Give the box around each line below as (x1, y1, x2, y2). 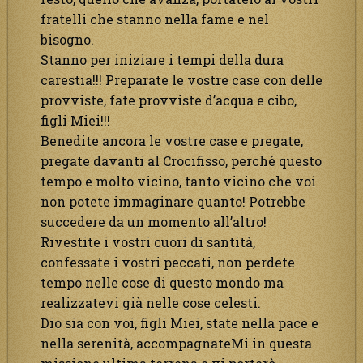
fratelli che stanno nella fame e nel (41, 10, 269, 28)
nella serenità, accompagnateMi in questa (41, 334, 312, 352)
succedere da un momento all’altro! (41, 212, 267, 230)
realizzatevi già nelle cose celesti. (41, 293, 261, 311)
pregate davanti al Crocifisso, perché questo (41, 152, 322, 169)
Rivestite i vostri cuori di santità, (41, 233, 255, 250)
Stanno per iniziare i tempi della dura (41, 50, 284, 68)
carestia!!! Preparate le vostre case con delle (41, 70, 322, 88)
